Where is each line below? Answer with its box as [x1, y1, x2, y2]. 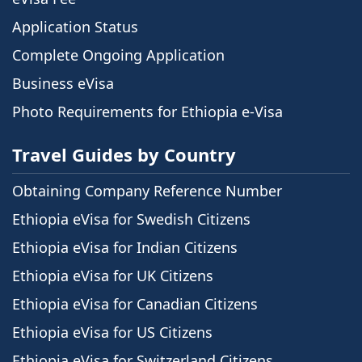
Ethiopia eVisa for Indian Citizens [12, 238, 238, 258]
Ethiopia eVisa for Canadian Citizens [12, 294, 258, 314]
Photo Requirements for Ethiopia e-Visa [12, 102, 283, 122]
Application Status [12, 17, 138, 37]
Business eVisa [12, 74, 114, 94]
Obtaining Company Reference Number [12, 181, 282, 201]
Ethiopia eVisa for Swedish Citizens [12, 209, 250, 229]
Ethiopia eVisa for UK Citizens [12, 266, 213, 286]
